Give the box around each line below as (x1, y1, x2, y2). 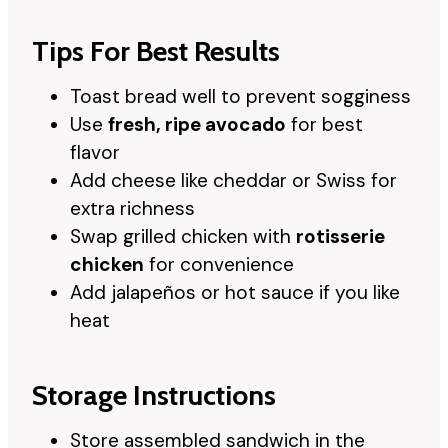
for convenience (144, 251, 294, 277)
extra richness (70, 195, 195, 221)
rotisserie (296, 223, 385, 249)
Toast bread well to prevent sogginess (70, 83, 411, 109)
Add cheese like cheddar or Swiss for (70, 167, 397, 193)
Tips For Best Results (32, 33, 280, 68)
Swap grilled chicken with (70, 223, 296, 249)
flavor (70, 139, 120, 165)
